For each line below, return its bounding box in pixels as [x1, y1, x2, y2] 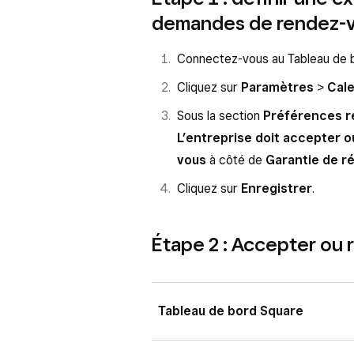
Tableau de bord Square [158, 303, 303, 318]
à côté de [206, 153, 265, 168]
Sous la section [177, 108, 263, 123]
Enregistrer [241, 181, 312, 196]
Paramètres [241, 80, 314, 95]
